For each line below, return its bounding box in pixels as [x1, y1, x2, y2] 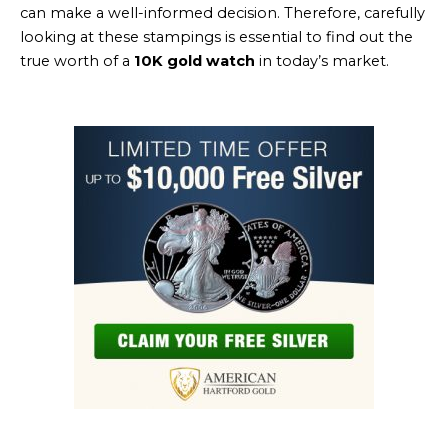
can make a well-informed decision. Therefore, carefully [20, 4, 425, 23]
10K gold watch [134, 52, 255, 71]
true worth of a [20, 52, 134, 71]
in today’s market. [255, 52, 389, 71]
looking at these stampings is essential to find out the [20, 28, 413, 47]
